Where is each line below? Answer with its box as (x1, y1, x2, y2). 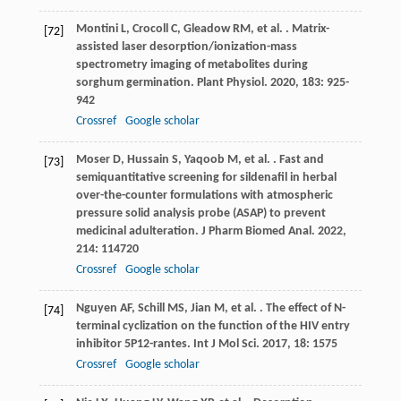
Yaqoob (183, 153, 225, 167)
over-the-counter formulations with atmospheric (75, 189, 333, 203)
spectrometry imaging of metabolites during (75, 58, 308, 73)
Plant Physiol (196, 76, 264, 90)
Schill (137, 302, 165, 316)
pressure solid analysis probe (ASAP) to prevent (75, 207, 326, 221)
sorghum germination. (75, 76, 197, 90)
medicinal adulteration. (75, 225, 201, 239)
